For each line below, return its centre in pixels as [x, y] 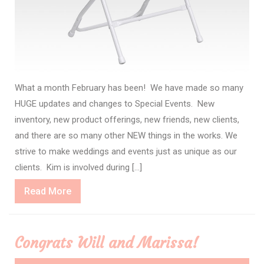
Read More [48, 191]
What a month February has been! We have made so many [129, 88]
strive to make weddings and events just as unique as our [126, 151]
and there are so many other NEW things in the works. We [126, 135]
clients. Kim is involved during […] [78, 167]
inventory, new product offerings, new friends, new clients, [127, 119]
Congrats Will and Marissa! [107, 243]
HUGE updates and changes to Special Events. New [115, 103]
